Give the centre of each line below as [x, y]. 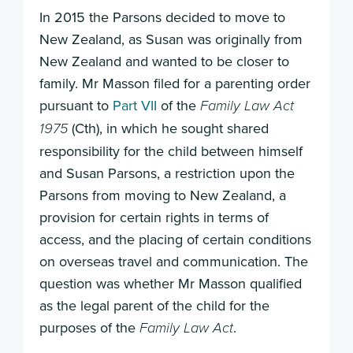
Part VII [135, 105]
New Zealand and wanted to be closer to [164, 61]
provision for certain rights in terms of [154, 217]
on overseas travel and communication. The [174, 261]
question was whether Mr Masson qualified [171, 283]
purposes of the [89, 327]
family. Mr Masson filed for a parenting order [175, 83]
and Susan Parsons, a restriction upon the [167, 173]
